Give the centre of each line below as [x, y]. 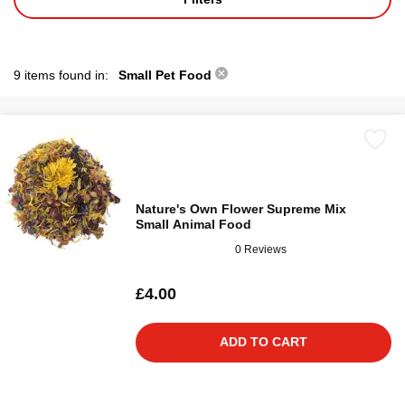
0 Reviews [261, 249]
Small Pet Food [167, 75]
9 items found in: [63, 75]
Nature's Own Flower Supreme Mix [241, 209]
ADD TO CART [264, 342]
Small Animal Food [193, 224]
